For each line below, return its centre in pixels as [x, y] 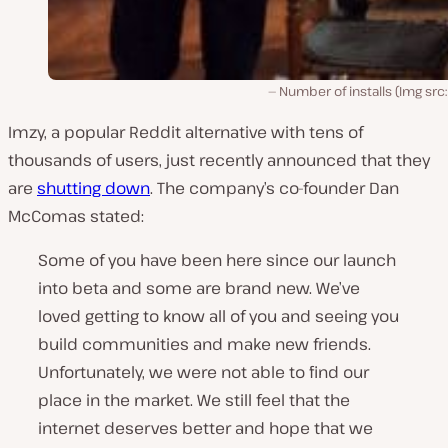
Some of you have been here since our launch [217, 259]
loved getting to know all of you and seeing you [218, 315]
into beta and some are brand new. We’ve [199, 287]
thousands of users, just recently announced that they [219, 159]
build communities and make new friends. [204, 343]
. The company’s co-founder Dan [274, 187]
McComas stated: [76, 215]
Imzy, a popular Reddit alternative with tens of [185, 131]
